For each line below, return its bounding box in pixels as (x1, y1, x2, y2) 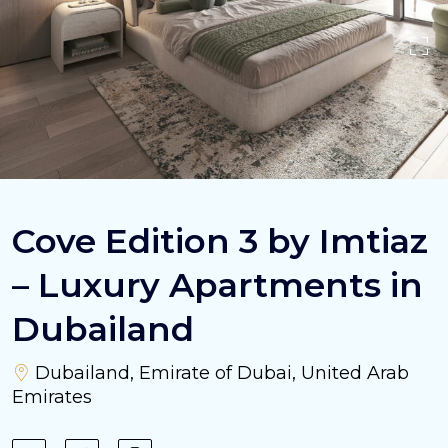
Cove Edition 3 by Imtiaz (12, 220, 428, 263)
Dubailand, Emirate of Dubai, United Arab (30, 362, 409, 385)
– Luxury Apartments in (12, 264, 423, 307)
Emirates (12, 386, 92, 409)
